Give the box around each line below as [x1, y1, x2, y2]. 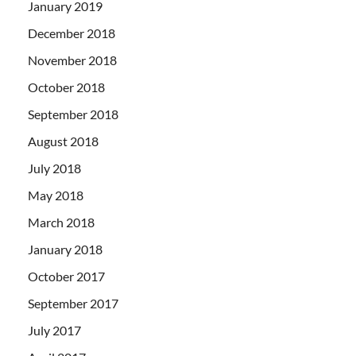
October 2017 [28, 268, 105, 284]
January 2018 [28, 241, 103, 257]
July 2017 [28, 322, 81, 338]
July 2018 [28, 160, 81, 176]
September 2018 [28, 106, 118, 122]
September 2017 [28, 295, 118, 311]
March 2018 [28, 214, 95, 230]
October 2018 [28, 79, 105, 95]
